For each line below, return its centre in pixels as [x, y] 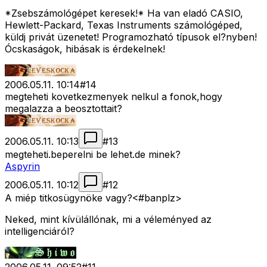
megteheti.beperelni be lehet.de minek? [93, 155]
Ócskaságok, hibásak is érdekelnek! [85, 49]
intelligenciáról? [40, 232]
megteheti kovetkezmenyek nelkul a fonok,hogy [114, 97]
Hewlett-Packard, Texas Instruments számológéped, [124, 25]
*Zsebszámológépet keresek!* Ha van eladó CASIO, [124, 13]
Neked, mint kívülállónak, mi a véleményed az [108, 220]
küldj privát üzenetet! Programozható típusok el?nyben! [131, 37]
